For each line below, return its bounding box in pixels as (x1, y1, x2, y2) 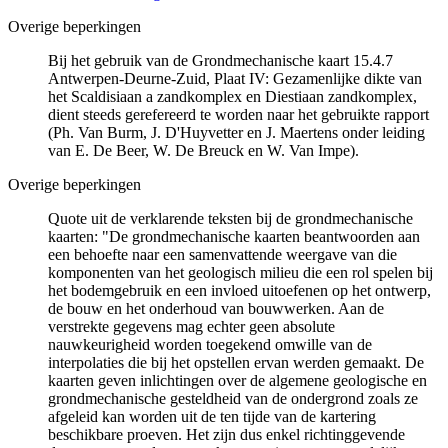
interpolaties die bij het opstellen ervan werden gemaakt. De (48, 353, 424, 371)
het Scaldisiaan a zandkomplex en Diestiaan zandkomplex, (48, 87, 417, 105)
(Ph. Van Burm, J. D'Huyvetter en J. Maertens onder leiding (48, 123, 425, 141)
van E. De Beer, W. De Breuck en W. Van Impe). (48, 141, 359, 159)
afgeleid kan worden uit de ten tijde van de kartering (48, 407, 376, 425)
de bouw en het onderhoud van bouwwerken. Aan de (48, 299, 384, 317)
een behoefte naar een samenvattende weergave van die (48, 245, 397, 263)
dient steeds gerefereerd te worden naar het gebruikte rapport (48, 105, 429, 123)
